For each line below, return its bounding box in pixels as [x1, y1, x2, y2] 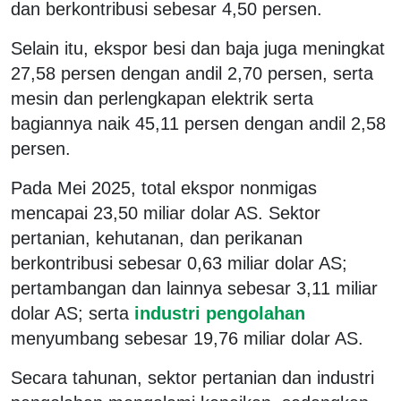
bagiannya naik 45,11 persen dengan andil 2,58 [11, 113, 386, 133]
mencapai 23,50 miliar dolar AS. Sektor [11, 202, 320, 223]
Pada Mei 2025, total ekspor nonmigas [11, 177, 317, 198]
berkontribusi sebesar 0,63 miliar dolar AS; [11, 252, 347, 273]
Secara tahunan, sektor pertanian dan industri [11, 367, 374, 388]
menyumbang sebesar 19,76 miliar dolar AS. [11, 328, 363, 348]
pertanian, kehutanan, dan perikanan [11, 227, 303, 248]
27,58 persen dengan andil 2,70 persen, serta [11, 63, 373, 83]
